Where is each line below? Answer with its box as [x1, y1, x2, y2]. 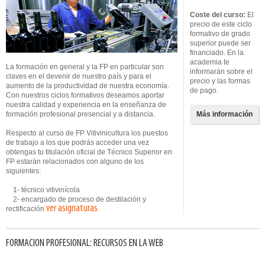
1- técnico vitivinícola [6, 186, 80, 194]
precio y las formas [190, 77, 250, 85]
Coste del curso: [190, 11, 245, 19]
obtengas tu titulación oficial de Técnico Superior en [6, 148, 172, 156]
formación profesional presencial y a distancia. [6, 110, 155, 118]
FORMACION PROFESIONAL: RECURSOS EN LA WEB [6, 238, 163, 249]
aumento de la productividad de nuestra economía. [6, 82, 169, 90]
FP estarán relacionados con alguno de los [6, 157, 144, 166]
